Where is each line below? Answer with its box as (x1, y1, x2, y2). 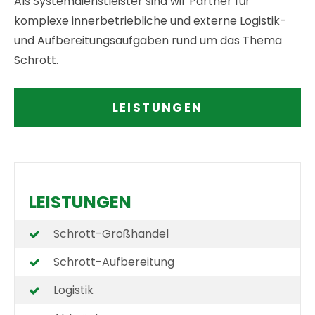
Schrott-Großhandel (53, 226, 169, 243)
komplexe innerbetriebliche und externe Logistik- (14, 13, 287, 30)
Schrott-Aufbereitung (53, 254, 175, 271)
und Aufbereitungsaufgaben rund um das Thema (14, 32, 283, 49)
